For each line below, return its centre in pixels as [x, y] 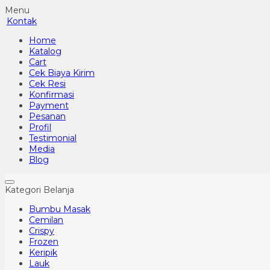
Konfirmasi [52, 95]
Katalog [45, 51]
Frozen [44, 242]
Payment [49, 105]
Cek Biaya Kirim [62, 73]
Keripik [43, 253]
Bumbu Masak [60, 209]
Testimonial [53, 138]
